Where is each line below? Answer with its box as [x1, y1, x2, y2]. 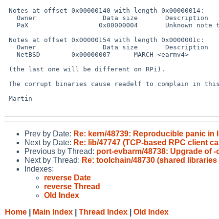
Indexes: [24, 164, 54, 173]
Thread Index [79, 207, 128, 216]
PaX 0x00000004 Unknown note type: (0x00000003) [5, 21, 17, 29]
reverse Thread [44, 182, 100, 191]
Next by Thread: [24, 155, 82, 164]
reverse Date [44, 173, 91, 182]
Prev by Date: [24, 129, 73, 138]
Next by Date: [24, 138, 73, 147]
